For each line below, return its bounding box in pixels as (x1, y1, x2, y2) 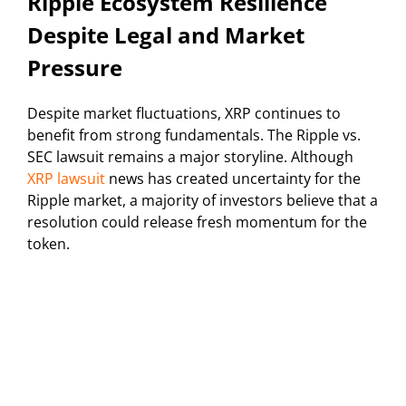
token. (27, 234, 70, 255)
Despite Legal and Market (27, 20, 304, 51)
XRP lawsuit (27, 169, 105, 189)
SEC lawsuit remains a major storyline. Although (27, 147, 353, 168)
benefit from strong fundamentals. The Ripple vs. (27, 125, 361, 146)
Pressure (27, 53, 122, 83)
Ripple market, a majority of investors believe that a (27, 190, 378, 211)
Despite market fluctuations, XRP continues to (27, 103, 341, 124)
